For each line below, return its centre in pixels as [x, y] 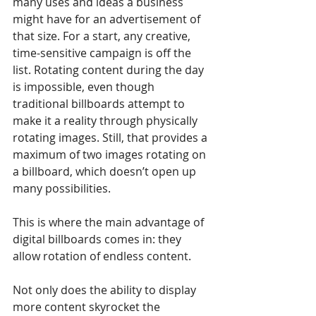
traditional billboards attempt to [100, 104]
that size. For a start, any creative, [103, 36]
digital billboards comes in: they [98, 239]
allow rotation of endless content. [102, 256]
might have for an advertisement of [108, 19]
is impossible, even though [85, 87]
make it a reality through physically [107, 121]
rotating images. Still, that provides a [111, 138]
